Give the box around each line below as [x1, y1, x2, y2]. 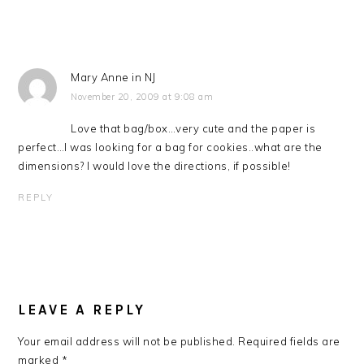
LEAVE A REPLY [18, 301, 146, 318]
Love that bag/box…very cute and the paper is [71, 122, 316, 135]
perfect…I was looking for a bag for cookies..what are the [18, 141, 323, 154]
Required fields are [238, 335, 340, 348]
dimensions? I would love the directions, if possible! [18, 159, 291, 172]
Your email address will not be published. [18, 335, 236, 348]
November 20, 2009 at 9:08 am [71, 91, 214, 102]
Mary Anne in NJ [71, 71, 156, 84]
